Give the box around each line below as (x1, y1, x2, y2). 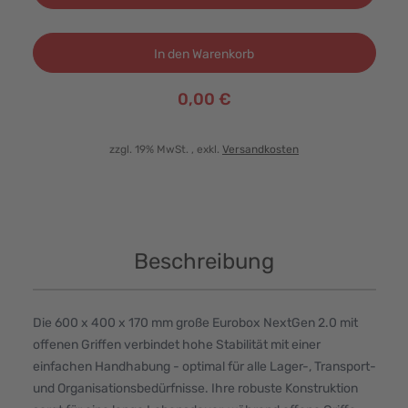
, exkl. (191, 143, 222, 157)
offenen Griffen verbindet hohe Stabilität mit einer (32, 337, 321, 353)
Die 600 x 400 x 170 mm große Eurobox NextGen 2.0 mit (32, 315, 358, 331)
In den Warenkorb (154, 46, 254, 63)
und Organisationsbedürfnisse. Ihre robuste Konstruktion (32, 381, 358, 397)
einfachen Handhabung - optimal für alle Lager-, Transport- (32, 359, 376, 375)
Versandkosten (222, 143, 299, 157)
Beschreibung (134, 249, 274, 275)
